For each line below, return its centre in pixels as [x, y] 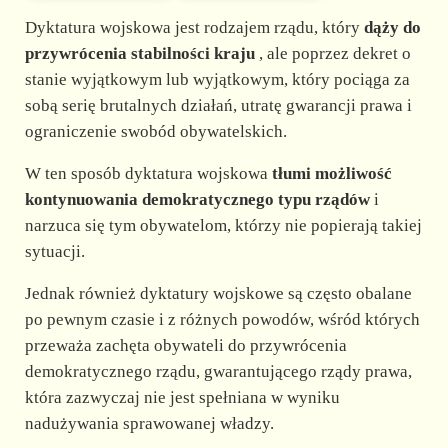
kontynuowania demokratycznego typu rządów [197, 200]
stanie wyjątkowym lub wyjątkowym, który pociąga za [217, 80]
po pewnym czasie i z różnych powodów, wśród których [222, 320]
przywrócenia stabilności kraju [139, 54]
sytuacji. [54, 252]
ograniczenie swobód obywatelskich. [155, 132]
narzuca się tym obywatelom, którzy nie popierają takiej [223, 226]
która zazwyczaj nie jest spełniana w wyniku [182, 398]
